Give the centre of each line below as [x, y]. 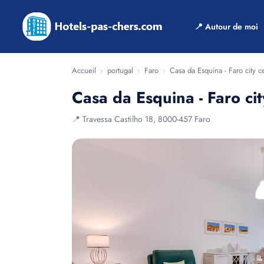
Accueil [84, 70]
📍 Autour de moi [226, 27]
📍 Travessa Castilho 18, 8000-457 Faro [141, 119]
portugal [120, 70]
